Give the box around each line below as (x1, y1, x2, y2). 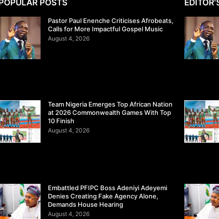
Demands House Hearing (48, 200, 124, 208)
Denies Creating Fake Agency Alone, (48, 192, 159, 200)
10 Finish (48, 117, 75, 125)
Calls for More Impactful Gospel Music (48, 25, 163, 33)
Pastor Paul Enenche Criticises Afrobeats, (48, 17, 174, 25)
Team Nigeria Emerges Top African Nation (48, 100, 173, 109)
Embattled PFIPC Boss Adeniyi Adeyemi (48, 184, 168, 192)
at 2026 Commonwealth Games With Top (48, 109, 172, 117)
